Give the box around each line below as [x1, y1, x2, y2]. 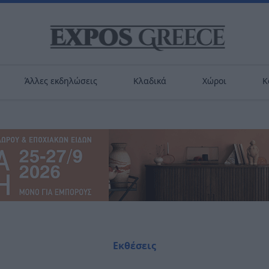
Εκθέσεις [113, 239, 156, 252]
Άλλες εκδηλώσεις [24, 75, 97, 86]
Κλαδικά [133, 75, 166, 86]
